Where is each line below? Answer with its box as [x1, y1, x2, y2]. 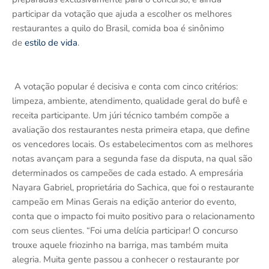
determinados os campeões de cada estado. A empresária [12, 167, 243, 180]
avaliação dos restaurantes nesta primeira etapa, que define [12, 124, 250, 136]
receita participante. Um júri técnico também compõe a [12, 109, 229, 122]
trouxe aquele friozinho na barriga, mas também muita [12, 239, 228, 252]
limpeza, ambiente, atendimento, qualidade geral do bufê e [12, 95, 247, 107]
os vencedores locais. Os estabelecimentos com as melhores [12, 138, 253, 151]
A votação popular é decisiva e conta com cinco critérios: [12, 80, 238, 93]
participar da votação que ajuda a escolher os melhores [12, 8, 232, 20]
